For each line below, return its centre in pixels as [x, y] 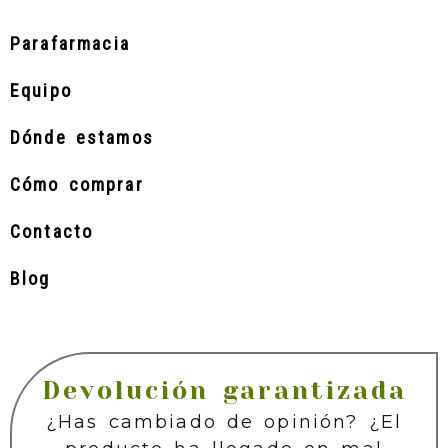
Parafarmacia [70, 43]
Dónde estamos [82, 137]
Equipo [41, 90]
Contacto [52, 231]
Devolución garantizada [224, 390]
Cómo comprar [77, 184]
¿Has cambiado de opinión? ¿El [224, 422]
